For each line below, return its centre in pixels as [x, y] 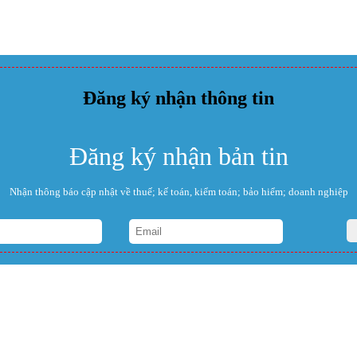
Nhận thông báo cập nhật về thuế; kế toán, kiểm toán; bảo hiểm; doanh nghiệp [178, 191]
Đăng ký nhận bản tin [178, 156]
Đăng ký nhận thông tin [178, 98]
